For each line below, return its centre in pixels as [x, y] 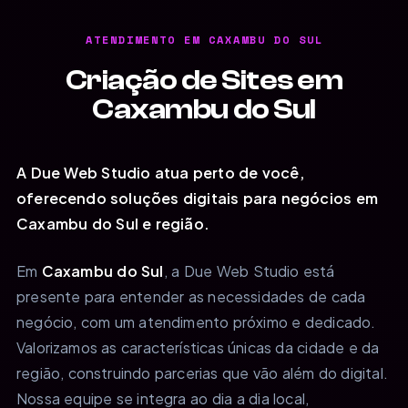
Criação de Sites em [204, 80]
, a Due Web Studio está [249, 270]
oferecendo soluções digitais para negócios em [197, 198]
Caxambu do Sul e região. [113, 223]
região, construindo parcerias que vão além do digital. [202, 372]
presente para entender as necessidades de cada [191, 296]
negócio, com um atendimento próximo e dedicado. [196, 321]
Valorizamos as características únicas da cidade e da [198, 347]
